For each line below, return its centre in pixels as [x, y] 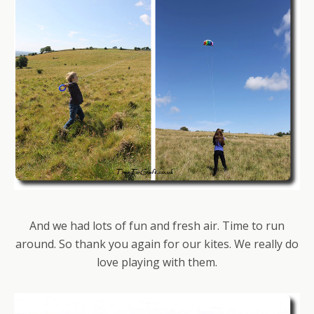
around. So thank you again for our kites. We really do [157, 244]
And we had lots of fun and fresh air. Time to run [157, 226]
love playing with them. [157, 262]
